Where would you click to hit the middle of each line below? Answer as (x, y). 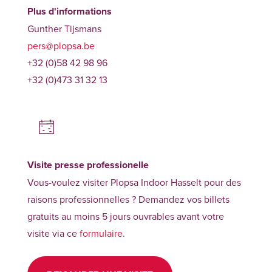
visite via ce (53, 233)
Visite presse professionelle (88, 165)
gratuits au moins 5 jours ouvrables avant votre (125, 216)
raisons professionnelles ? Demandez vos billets (128, 199)
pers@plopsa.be (61, 45)
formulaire (101, 233)
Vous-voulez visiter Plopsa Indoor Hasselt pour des (134, 182)
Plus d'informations (69, 11)
